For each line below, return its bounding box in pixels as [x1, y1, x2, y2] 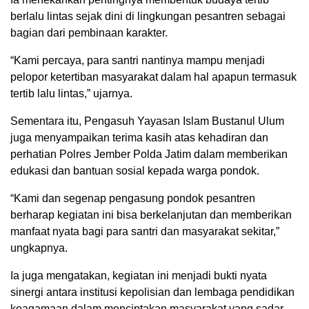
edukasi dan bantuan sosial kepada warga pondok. [10, 165, 259, 177]
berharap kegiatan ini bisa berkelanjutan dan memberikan [10, 209, 292, 221]
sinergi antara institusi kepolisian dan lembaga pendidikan [10, 286, 295, 299]
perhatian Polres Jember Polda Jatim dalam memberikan [10, 148, 288, 161]
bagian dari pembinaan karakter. [10, 27, 168, 39]
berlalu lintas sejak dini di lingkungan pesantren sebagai [10, 10, 286, 23]
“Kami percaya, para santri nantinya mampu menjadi [10, 54, 265, 67]
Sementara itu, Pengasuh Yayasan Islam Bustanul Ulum [10, 115, 284, 128]
